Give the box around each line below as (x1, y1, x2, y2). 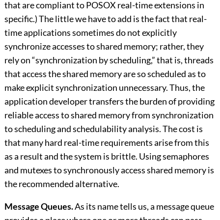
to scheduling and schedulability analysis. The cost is (4, 123, 203, 135)
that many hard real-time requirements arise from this (4, 137, 209, 148)
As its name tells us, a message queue (73, 201, 214, 212)
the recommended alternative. (4, 178, 119, 190)
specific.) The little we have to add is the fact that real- (4, 13, 207, 25)
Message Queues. (4, 201, 73, 212)
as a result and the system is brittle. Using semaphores (4, 151, 209, 162)
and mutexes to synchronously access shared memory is (4, 165, 214, 176)
